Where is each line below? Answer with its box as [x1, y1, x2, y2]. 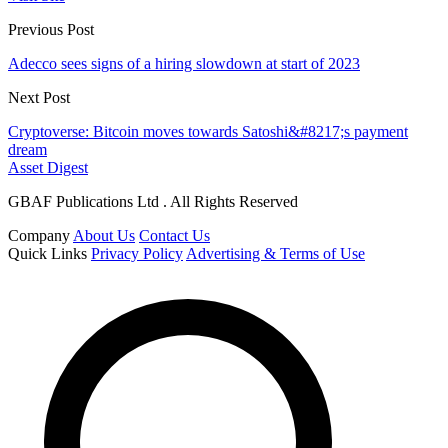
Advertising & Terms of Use [186, 245, 365, 263]
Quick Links [8, 245, 87, 263]
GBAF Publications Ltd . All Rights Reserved [8, 193, 298, 211]
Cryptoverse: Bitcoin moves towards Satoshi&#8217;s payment [8, 123, 408, 141]
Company [8, 227, 70, 245]
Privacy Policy [91, 245, 183, 263]
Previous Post [8, 21, 94, 39]
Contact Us [139, 227, 210, 245]
